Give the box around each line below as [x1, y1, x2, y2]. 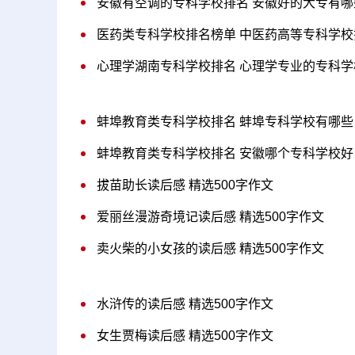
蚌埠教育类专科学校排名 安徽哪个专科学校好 [97, 147, 353, 160]
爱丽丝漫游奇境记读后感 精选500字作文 [97, 210, 324, 223]
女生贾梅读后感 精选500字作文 [97, 329, 273, 342]
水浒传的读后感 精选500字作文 [97, 297, 273, 311]
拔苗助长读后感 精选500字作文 [97, 178, 273, 192]
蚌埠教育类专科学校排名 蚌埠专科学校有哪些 [97, 115, 353, 128]
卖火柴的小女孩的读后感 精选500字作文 [97, 242, 324, 255]
